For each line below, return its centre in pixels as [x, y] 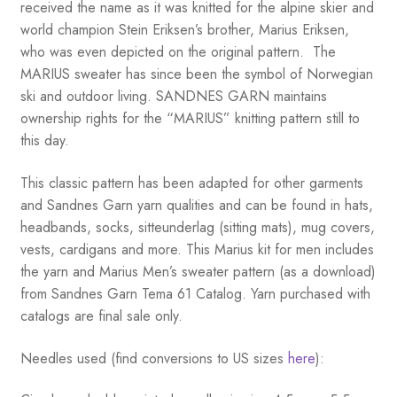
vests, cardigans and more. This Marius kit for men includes [197, 249]
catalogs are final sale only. [101, 315]
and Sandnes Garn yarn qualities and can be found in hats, [196, 205]
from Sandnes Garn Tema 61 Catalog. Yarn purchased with [195, 293]
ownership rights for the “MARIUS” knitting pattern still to [190, 119]
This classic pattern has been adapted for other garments [191, 183]
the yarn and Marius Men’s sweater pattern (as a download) [198, 271]
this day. [44, 141]
